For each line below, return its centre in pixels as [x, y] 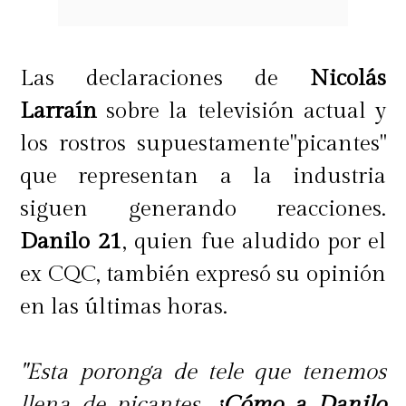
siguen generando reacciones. [203, 208]
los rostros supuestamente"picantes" [203, 143]
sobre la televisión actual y [242, 111]
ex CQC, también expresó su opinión [203, 274]
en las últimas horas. [124, 306]
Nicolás [348, 78]
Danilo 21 [72, 241]
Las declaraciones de [165, 78]
